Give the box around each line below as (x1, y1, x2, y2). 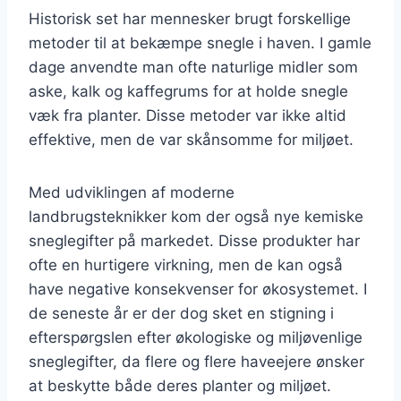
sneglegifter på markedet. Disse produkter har (29, 231, 360, 250)
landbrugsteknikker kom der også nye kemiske (29, 207, 363, 226)
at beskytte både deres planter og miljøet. (29, 376, 331, 395)
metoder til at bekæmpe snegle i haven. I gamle (29, 33, 371, 52)
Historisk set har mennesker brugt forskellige (29, 9, 351, 28)
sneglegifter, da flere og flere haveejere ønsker (29, 352, 364, 371)
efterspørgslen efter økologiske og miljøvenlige (29, 328, 363, 346)
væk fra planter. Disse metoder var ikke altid (29, 106, 346, 124)
